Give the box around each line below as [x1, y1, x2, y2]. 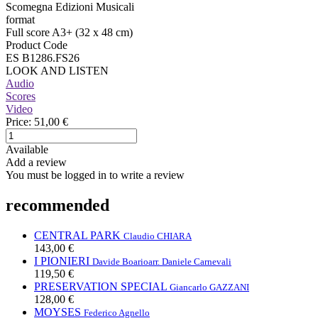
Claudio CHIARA [124, 230, 192, 241]
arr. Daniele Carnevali [148, 256, 231, 267]
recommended [6, 195, 109, 214]
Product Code [6, 38, 67, 51]
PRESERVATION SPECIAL [34, 280, 167, 292]
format [6, 13, 35, 26]
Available [6, 143, 48, 155]
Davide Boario [92, 256, 148, 267]
